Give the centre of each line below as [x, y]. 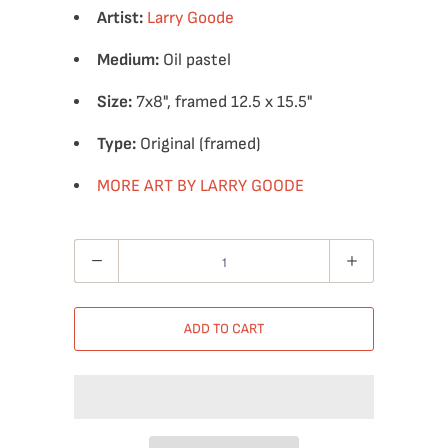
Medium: [128, 60]
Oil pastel [195, 60]
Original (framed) [200, 144]
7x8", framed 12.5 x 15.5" [224, 102]
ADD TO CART [224, 328]
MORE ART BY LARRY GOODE [200, 186]
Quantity [101, 253]
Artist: [120, 18]
